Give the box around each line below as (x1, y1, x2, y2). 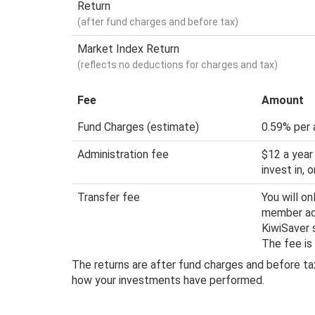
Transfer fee (77, 191, 140, 205)
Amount (262, 94, 304, 108)
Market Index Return (77, 41, 179, 56)
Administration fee (77, 148, 169, 162)
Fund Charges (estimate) (77, 120, 199, 134)
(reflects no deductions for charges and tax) (77, 58, 278, 70)
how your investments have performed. (72, 274, 264, 288)
